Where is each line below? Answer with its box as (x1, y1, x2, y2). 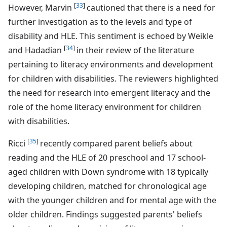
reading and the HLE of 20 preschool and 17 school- (8, 152, 206, 163)
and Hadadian (8, 44, 64, 56)
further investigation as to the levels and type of (8, 16, 192, 27)
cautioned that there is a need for (87, 2, 215, 13)
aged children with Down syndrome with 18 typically (8, 166, 208, 177)
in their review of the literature (77, 44, 194, 56)
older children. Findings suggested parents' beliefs (8, 208, 202, 220)
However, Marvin (8, 2, 74, 13)
